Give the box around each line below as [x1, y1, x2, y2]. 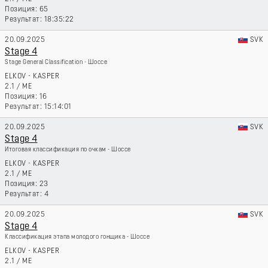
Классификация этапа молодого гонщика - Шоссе [5, 234, 150, 240]
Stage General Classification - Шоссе [5, 59, 107, 66]
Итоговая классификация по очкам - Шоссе [5, 147, 131, 153]
